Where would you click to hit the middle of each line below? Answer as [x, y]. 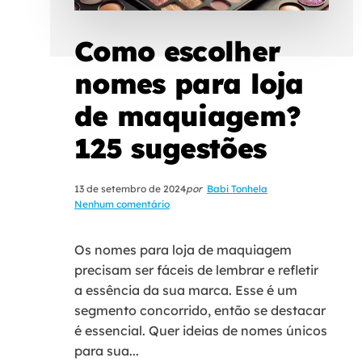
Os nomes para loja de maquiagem [183, 249]
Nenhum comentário [122, 204]
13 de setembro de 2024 [130, 188]
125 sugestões [170, 148]
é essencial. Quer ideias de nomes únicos [201, 330]
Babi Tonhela [237, 188]
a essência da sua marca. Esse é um [186, 290]
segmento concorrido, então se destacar [200, 310]
